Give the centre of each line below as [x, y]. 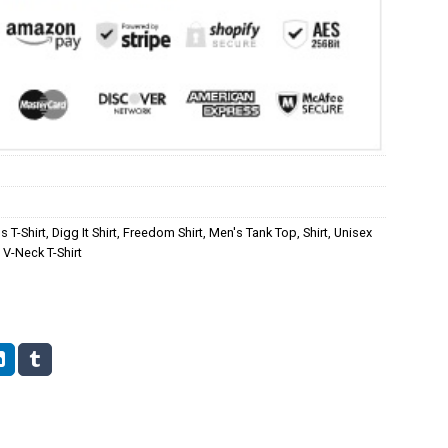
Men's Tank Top [253, 232]
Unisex [353, 232]
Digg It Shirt [84, 232]
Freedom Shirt [163, 232]
